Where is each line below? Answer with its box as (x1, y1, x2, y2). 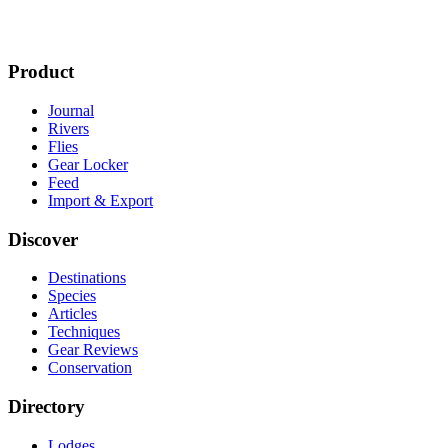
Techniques (48, 323, 120, 341)
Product (8, 61, 74, 83)
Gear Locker (48, 155, 128, 173)
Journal (48, 101, 94, 119)
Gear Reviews (48, 341, 138, 359)
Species (48, 287, 96, 305)
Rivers (48, 119, 89, 137)
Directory (8, 396, 85, 418)
